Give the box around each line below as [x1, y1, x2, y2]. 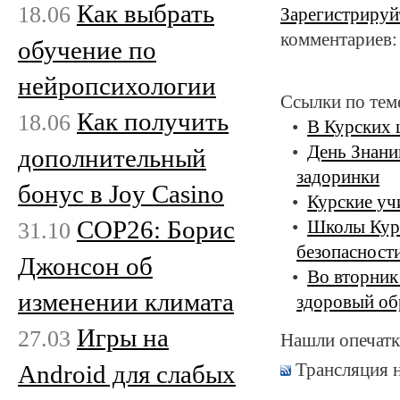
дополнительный [18, 143, 206, 172]
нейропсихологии [18, 71, 216, 100]
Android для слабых [18, 359, 236, 388]
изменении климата [18, 287, 234, 316]
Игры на [77, 322, 169, 352]
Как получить [77, 106, 229, 136]
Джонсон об [18, 251, 153, 280]
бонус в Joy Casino [18, 179, 224, 208]
